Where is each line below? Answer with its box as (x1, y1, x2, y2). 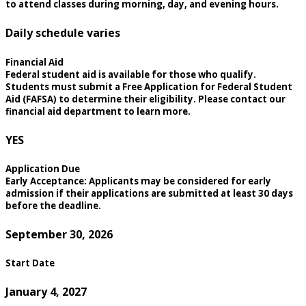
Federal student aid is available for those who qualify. (5, 68, 256, 81)
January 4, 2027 (5, 284, 87, 300)
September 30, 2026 (5, 227, 113, 242)
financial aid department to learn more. (5, 105, 191, 117)
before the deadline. (5, 199, 101, 212)
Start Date (5, 257, 55, 270)
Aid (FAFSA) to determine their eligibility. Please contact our (5, 92, 286, 105)
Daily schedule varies (5, 25, 120, 41)
